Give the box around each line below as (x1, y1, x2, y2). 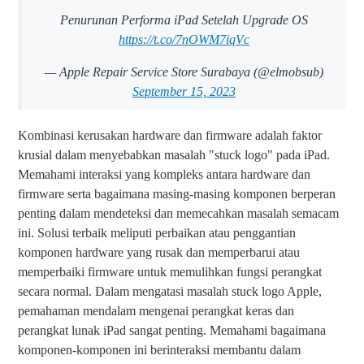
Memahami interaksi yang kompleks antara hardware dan (18, 167, 310, 182)
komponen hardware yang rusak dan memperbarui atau (18, 245, 300, 260)
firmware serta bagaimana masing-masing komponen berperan (18, 187, 336, 201)
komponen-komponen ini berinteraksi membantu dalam (18, 343, 301, 357)
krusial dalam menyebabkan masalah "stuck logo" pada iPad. (18, 148, 330, 162)
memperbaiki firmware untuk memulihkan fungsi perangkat (18, 265, 322, 279)
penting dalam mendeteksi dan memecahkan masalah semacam (18, 206, 339, 221)
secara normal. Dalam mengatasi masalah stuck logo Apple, (18, 284, 322, 299)
